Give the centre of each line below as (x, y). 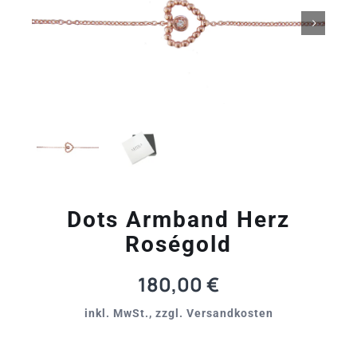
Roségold (178, 244)
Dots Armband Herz (178, 219)
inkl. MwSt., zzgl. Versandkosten (178, 313)
